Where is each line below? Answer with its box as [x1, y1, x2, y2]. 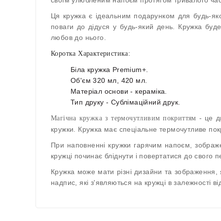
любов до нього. [51, 33, 107, 41]
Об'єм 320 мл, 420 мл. [71, 76, 147, 84]
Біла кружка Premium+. [71, 65, 148, 74]
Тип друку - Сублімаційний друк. [71, 98, 181, 106]
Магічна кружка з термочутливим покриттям [51, 114, 196, 122]
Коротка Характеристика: [51, 49, 131, 57]
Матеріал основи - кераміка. [71, 87, 167, 95]
